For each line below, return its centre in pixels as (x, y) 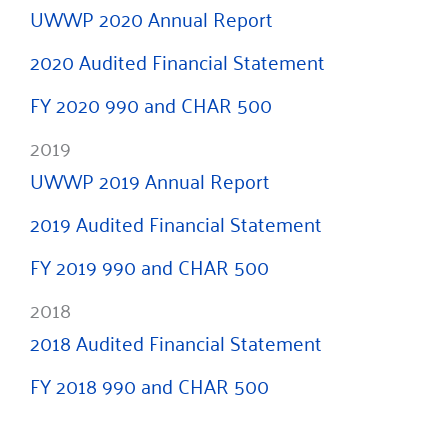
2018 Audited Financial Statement (176, 342)
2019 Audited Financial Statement (176, 223)
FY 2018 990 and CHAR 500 (149, 385)
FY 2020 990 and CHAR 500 (151, 104)
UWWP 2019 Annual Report (150, 180)
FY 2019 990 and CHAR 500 (149, 266)
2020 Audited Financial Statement (177, 61)
